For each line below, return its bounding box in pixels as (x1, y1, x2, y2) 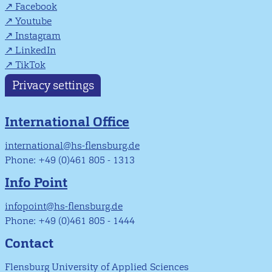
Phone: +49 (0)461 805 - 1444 (5, 214, 135, 227)
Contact (5, 234, 53, 252)
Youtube (15, 14, 52, 27)
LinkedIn (15, 43, 56, 56)
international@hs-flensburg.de (5, 138, 140, 152)
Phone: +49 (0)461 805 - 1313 (5, 153, 135, 166)
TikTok (15, 58, 46, 71)
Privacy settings (12, 77, 94, 93)
